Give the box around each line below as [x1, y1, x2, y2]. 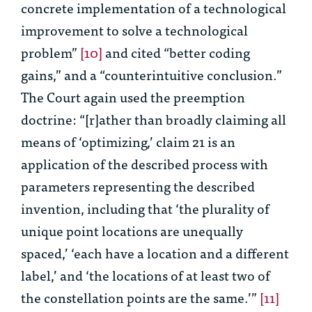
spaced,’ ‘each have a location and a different [21, 242, 289, 264]
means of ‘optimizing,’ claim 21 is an [21, 130, 235, 153]
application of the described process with [21, 153, 268, 175]
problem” [21, 41, 80, 63]
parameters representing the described [21, 175, 255, 197]
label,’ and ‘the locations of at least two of [21, 264, 270, 286]
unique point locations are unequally [21, 219, 243, 242]
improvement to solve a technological [21, 19, 248, 41]
